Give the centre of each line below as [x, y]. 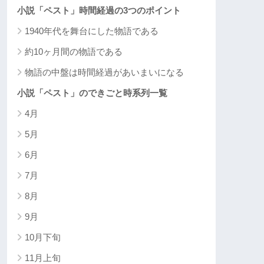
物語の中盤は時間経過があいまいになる [104, 72]
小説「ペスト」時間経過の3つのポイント [99, 10]
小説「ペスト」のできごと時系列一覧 [92, 93]
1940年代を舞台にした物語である [92, 31]
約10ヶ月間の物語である [74, 51]
